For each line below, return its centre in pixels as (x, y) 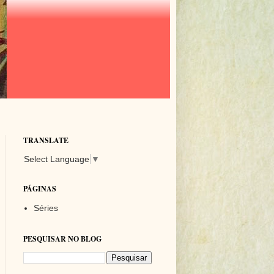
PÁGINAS (39, 188)
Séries (46, 208)
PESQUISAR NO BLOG (62, 239)
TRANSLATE (46, 140)
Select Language (56, 159)
